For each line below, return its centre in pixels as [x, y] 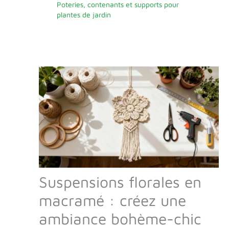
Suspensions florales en [120, 181]
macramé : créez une [112, 200]
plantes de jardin [84, 14]
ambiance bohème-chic [120, 218]
